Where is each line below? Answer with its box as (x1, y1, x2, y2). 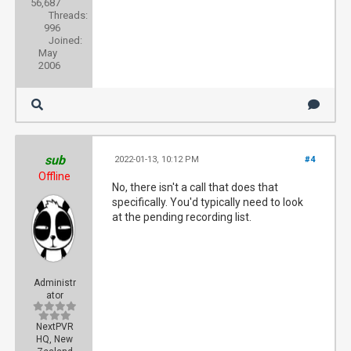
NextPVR (35, 321, 74, 332)
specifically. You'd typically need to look (112, 196, 304, 208)
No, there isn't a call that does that (112, 181, 279, 194)
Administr (33, 277, 76, 288)
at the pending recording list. (112, 211, 252, 223)
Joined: (49, 34, 82, 46)
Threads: (49, 9, 88, 21)
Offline (38, 170, 71, 183)
